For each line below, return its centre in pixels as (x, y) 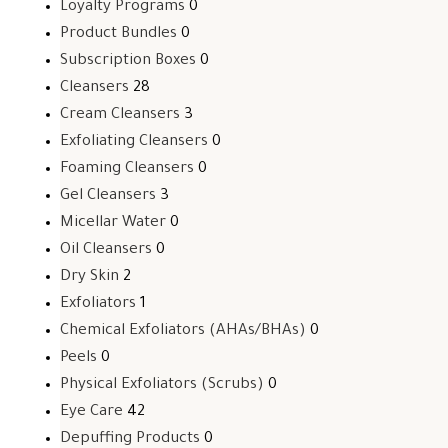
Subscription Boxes (128, 61)
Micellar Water (113, 223)
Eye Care (91, 412)
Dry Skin (89, 277)
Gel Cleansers (108, 196)
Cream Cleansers (120, 115)
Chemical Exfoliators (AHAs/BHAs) (183, 331)
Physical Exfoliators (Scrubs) (162, 385)
